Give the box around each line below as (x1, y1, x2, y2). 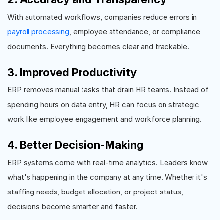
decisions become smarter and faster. (7, 201, 137, 211)
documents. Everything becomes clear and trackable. (7, 41, 189, 51)
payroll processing (7, 27, 69, 36)
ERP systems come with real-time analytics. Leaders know (7, 157, 208, 167)
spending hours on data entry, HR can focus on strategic (7, 99, 199, 109)
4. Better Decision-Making (7, 138, 143, 151)
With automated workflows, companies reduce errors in (7, 12, 197, 22)
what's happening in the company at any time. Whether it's (7, 172, 207, 182)
